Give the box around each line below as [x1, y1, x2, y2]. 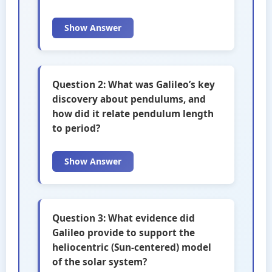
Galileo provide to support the [52, 226, 195, 239]
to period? [52, 122, 100, 135]
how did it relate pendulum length [52, 107, 214, 120]
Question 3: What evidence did [52, 212, 195, 225]
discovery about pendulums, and [52, 93, 206, 106]
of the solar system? [52, 256, 147, 268]
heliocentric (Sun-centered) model [52, 241, 211, 254]
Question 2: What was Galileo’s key [52, 78, 215, 91]
